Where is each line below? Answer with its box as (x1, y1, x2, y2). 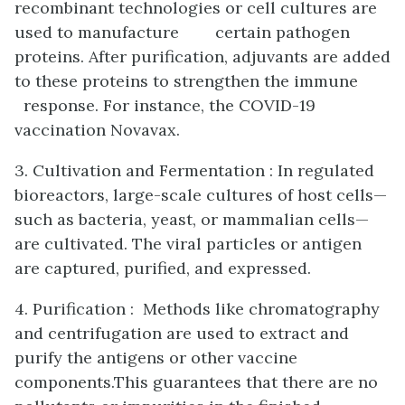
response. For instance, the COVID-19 (14, 94, 316, 116)
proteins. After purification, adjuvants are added (14, 45, 391, 67)
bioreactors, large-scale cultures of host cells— (14, 184, 387, 205)
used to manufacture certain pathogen (14, 21, 350, 42)
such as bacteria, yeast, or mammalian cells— (14, 208, 369, 230)
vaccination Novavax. (14, 118, 180, 140)
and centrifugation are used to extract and (14, 322, 349, 344)
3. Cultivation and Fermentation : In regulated (14, 159, 374, 181)
